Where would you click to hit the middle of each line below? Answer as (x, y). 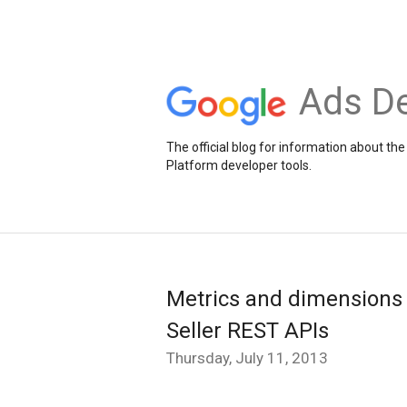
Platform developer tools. (239, 165)
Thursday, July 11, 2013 (247, 358)
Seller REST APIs (248, 331)
